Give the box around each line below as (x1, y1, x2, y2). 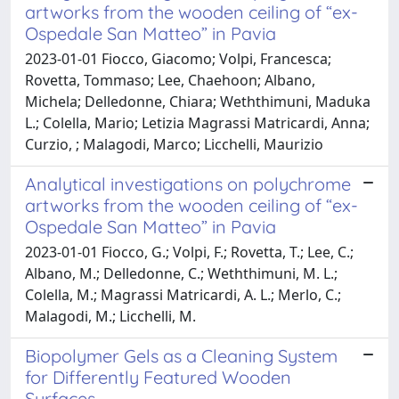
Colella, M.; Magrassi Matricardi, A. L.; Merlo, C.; (25, 284, 341, 305)
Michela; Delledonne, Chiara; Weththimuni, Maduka (25, 91, 370, 111)
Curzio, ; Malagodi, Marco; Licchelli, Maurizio (25, 134, 323, 154)
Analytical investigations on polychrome (25, 172, 351, 195)
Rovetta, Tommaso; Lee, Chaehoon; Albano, (25, 69, 315, 90)
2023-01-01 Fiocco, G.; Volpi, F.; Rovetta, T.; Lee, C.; (25, 241, 354, 262)
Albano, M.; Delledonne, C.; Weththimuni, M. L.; (25, 263, 338, 283)
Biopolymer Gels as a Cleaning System (25, 344, 338, 367)
